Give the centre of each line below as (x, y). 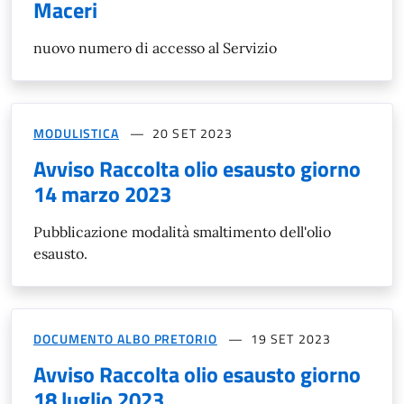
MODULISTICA (76, 133)
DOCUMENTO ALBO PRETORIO (125, 338)
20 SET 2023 (193, 133)
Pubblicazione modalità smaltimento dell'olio (182, 231)
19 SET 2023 (291, 338)
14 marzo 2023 (102, 193)
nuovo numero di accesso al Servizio (155, 47)
